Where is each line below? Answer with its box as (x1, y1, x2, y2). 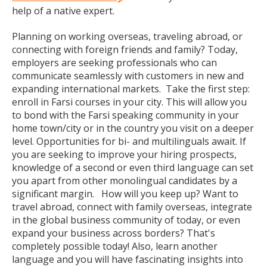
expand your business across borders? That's (12, 226, 215, 240)
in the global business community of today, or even (12, 213, 240, 226)
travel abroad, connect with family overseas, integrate (12, 200, 252, 213)
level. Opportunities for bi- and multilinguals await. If (12, 135, 246, 148)
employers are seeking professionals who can (12, 56, 217, 69)
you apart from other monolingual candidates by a (12, 174, 237, 187)
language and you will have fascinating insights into (12, 253, 243, 266)
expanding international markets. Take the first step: (12, 82, 250, 95)
